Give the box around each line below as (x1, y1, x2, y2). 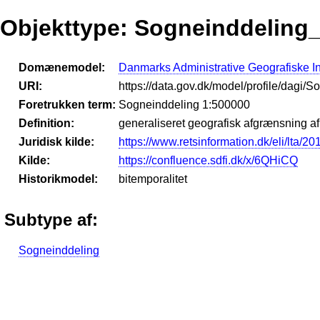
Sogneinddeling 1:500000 (119, 98, 250, 111)
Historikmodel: (19, 172, 98, 185)
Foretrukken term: (19, 98, 116, 111)
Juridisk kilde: (19, 135, 94, 148)
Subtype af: (4, 209, 98, 229)
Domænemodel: (19, 61, 105, 74)
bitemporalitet (119, 172, 187, 185)
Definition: (19, 116, 74, 129)
